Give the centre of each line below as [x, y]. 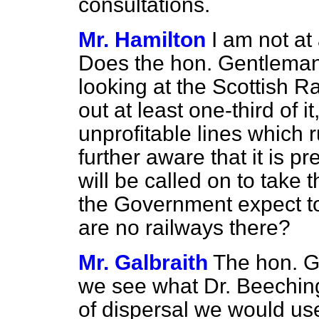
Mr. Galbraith [143, 262]
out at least [134, 110]
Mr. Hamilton [142, 40]
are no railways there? [184, 228]
